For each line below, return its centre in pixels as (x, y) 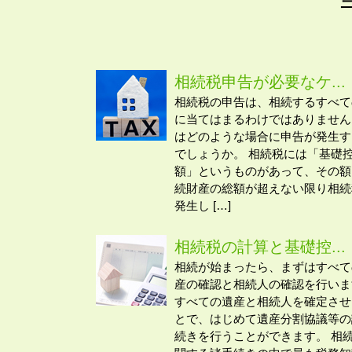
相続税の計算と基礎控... (260, 246)
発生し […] (203, 206)
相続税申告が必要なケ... (260, 82)
